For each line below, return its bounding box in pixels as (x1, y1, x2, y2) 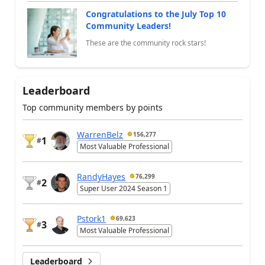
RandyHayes (77, 170, 125, 182)
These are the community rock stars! (86, 38, 206, 49)
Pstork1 (77, 212, 106, 224)
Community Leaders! (86, 20, 171, 31)
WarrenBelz (77, 128, 123, 140)
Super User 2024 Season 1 (80, 183, 167, 194)
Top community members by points (22, 101, 163, 113)
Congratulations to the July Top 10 (86, 8, 226, 20)
